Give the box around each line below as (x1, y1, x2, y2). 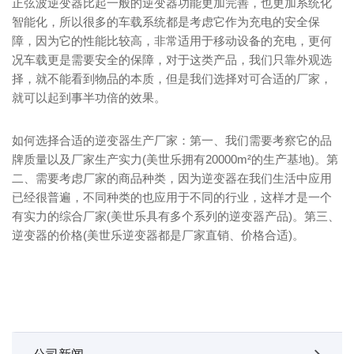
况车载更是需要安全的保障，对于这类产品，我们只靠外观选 (12, 53, 332, 66)
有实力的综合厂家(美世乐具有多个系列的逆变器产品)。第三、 (12, 209, 340, 223)
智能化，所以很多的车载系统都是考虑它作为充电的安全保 (12, 15, 320, 28)
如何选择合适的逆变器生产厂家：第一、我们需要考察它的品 (12, 134, 332, 147)
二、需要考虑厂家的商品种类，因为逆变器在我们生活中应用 (12, 171, 332, 185)
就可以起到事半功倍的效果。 (12, 91, 166, 104)
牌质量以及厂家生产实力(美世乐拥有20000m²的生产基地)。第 (12, 153, 338, 166)
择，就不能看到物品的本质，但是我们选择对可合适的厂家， (12, 72, 332, 85)
